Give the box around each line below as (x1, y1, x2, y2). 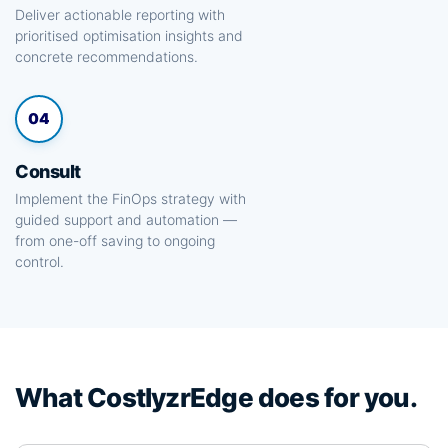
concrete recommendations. (15, 48, 198, 65)
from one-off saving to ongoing (15, 232, 215, 249)
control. (15, 253, 64, 270)
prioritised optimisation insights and (15, 27, 243, 44)
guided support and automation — (15, 211, 237, 228)
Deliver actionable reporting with (15, 6, 225, 23)
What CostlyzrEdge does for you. (15, 382, 417, 413)
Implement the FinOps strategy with (15, 190, 246, 207)
